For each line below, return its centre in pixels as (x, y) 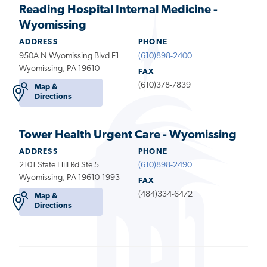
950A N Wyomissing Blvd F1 (69, 56)
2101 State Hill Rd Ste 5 (59, 165)
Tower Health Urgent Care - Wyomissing (128, 135)
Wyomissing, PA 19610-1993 (69, 178)
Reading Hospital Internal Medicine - (118, 10)
